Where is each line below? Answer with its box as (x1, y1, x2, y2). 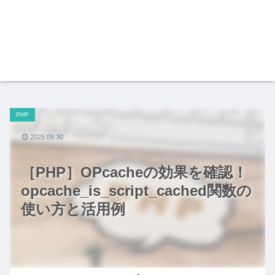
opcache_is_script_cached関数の (21, 182, 252, 199)
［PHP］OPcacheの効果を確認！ (21, 164, 247, 180)
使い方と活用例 (21, 201, 125, 217)
